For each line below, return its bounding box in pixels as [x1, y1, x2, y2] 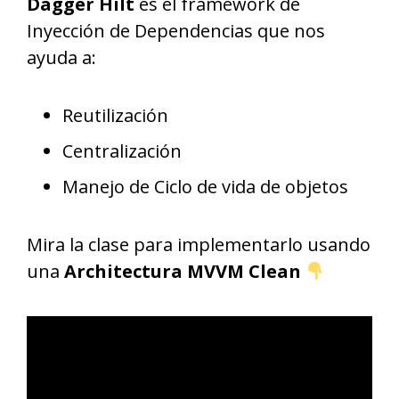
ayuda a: [27, 45, 96, 69]
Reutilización [62, 103, 168, 127]
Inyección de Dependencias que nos [27, 19, 325, 43]
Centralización [62, 139, 182, 163]
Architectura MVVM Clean [64, 259, 301, 283]
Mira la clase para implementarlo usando [27, 232, 370, 256]
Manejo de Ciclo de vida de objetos [62, 175, 348, 199]
